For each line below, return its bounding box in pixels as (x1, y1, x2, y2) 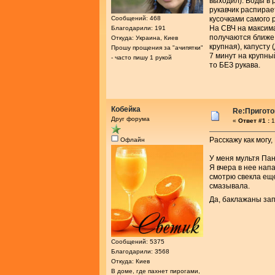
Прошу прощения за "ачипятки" (111, 44, 203, 51)
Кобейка (111, 104, 141, 114)
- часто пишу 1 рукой (111, 53, 172, 61)
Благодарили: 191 (111, 24, 166, 31)
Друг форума (111, 115, 150, 122)
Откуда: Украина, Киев (111, 34, 178, 41)
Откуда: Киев (111, 257, 150, 265)
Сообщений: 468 (111, 14, 161, 21)
